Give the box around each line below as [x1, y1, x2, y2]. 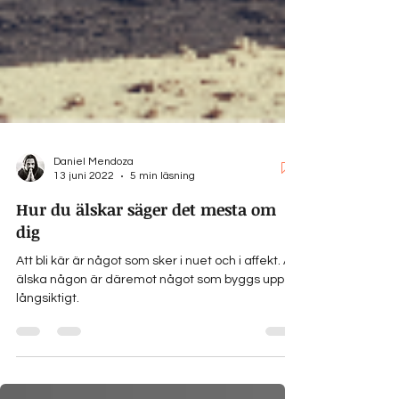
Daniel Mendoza [53, 199, 134, 210]
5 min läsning [130, 213, 195, 224]
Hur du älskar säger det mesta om [16, 241, 276, 263]
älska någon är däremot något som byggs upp [16, 316, 284, 329]
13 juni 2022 [53, 213, 114, 224]
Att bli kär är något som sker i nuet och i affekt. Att [16, 297, 300, 310]
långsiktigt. [16, 335, 79, 347]
